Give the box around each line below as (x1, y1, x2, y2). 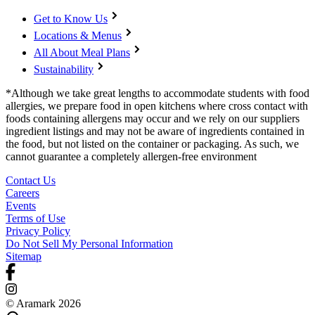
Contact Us (6, 174, 56, 186)
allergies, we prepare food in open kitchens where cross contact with (6, 99, 308, 112)
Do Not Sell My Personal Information (6, 237, 173, 250)
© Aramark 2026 (6, 297, 81, 309)
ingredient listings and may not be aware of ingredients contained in (6, 124, 304, 137)
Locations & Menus (34, 29, 122, 41)
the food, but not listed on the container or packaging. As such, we (6, 137, 299, 150)
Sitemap (6, 250, 41, 262)
